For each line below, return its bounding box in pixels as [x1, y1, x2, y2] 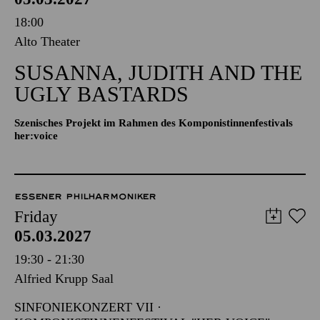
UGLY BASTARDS [14, 82, 189, 106]
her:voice [14, 130, 58, 141]
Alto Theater [14, 34, 80, 49]
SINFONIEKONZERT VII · [14, 300, 161, 314]
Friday [14, 208, 58, 226]
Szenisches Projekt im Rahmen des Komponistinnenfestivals [14, 117, 293, 129]
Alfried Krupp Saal [14, 271, 114, 286]
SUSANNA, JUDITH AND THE [14, 61, 302, 84]
